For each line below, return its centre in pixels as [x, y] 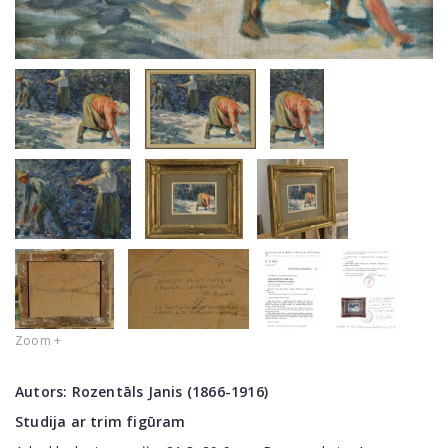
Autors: [43, 392]
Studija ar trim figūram [100, 422]
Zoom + [38, 341]
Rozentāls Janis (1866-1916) [170, 392]
